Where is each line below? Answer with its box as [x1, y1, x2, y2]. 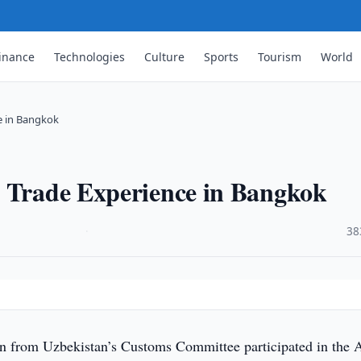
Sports [204, 48, 239, 64]
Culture [144, 48, 185, 64]
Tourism [258, 48, 302, 64]
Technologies [54, 48, 126, 64]
